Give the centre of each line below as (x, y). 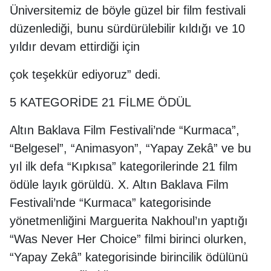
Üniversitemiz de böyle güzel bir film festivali (128, 10)
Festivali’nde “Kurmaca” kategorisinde (110, 203)
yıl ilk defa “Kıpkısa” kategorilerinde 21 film (124, 166)
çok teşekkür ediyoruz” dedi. (85, 74)
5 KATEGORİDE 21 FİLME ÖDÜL (100, 102)
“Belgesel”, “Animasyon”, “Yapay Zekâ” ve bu (130, 148)
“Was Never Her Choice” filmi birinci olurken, (128, 239)
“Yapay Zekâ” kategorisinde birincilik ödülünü (129, 257)
